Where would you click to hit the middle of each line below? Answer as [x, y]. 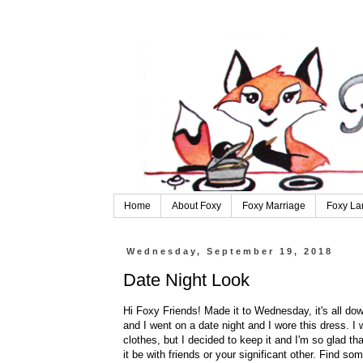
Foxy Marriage [273, 206]
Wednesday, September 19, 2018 [229, 252]
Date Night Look [186, 280]
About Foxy [196, 206]
